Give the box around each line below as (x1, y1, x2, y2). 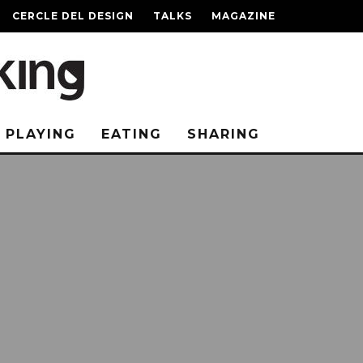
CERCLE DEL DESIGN (12, 10, 134, 22)
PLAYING (6, 126, 76, 142)
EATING (101, 126, 162, 142)
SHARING (187, 126, 260, 142)
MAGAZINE (211, 10, 275, 22)
